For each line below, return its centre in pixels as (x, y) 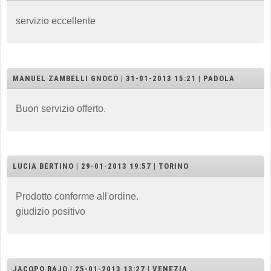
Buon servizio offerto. (61, 108)
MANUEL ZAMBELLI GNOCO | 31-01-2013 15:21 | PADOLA (124, 78)
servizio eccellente (56, 21)
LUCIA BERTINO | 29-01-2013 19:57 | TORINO (101, 166)
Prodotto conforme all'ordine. (77, 196)
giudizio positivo (51, 211)
